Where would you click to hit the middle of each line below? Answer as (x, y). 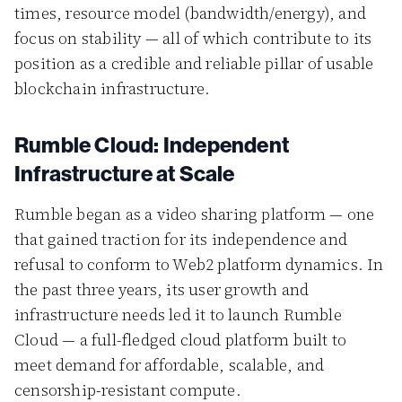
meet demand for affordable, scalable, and (170, 365)
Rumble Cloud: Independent (152, 144)
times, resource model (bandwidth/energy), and (191, 13)
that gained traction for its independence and (181, 239)
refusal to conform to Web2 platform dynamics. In (199, 264)
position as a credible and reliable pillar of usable (194, 63)
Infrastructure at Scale (125, 173)
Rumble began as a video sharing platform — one (195, 214)
